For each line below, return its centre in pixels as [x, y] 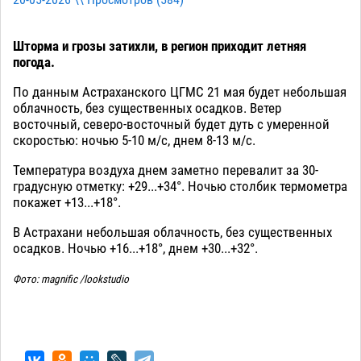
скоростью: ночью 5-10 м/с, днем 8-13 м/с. [134, 141]
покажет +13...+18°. [67, 203]
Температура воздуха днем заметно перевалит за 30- [166, 170]
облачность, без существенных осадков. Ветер [147, 108]
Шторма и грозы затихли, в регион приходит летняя [160, 46]
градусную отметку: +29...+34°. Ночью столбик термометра [180, 187]
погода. [34, 62]
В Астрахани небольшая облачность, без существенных [172, 232]
